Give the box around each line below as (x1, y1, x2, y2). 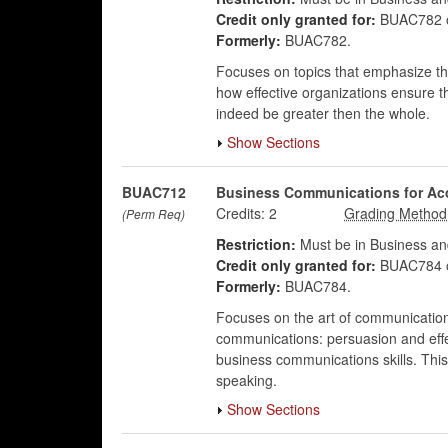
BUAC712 (122, 182, 186, 202)
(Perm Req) (122, 205, 185, 222)
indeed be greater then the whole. (215, 103, 430, 123)
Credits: (215, 203, 265, 223)
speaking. (215, 370, 277, 390)
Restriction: (215, 234, 296, 254)
